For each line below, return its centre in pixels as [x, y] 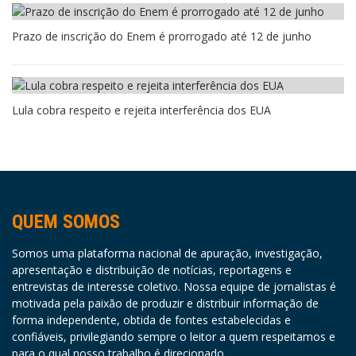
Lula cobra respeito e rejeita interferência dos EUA [141, 110]
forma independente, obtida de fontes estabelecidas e [151, 319]
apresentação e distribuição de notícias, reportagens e [152, 269]
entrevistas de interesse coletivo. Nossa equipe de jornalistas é [174, 286]
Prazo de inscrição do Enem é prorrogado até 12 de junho [162, 36]
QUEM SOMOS [66, 221]
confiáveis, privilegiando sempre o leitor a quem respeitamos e [174, 336]
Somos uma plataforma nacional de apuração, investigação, [167, 253]
